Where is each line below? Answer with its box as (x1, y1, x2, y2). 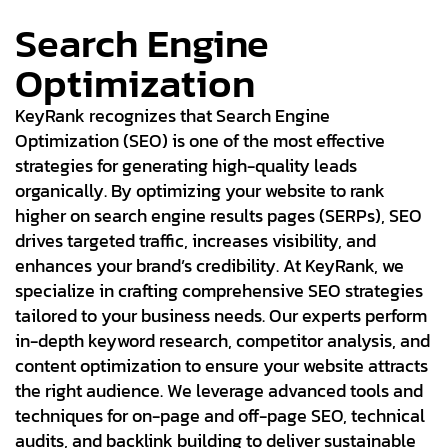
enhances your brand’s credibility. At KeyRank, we (15, 252, 404, 279)
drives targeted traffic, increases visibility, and (15, 227, 376, 254)
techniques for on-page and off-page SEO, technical (15, 402, 425, 429)
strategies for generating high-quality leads (15, 152, 357, 179)
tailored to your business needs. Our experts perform (15, 302, 427, 329)
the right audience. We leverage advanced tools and (15, 377, 423, 404)
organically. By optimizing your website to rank (15, 177, 385, 204)
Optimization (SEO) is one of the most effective (15, 127, 385, 154)
